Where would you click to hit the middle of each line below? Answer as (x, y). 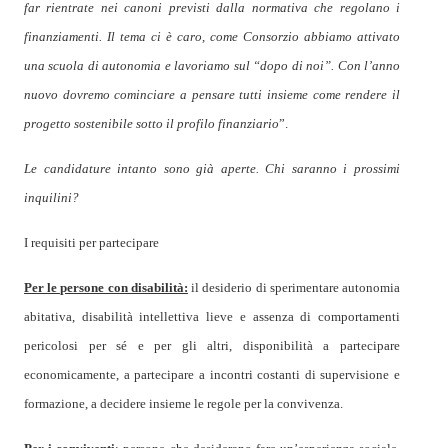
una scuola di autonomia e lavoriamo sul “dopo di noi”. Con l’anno (212, 66)
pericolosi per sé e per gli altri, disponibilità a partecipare (212, 346)
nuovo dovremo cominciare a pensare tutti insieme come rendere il (212, 95)
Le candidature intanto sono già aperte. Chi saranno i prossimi (212, 169)
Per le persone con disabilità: (106, 288)
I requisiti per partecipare (91, 243)
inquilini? (51, 198)
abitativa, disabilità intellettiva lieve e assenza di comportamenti (212, 317)
